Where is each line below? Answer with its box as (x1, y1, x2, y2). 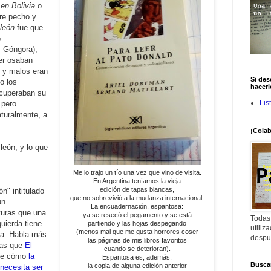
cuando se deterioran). (103, 244, 171, 252)
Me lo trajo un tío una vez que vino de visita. (73, 168, 201, 176)
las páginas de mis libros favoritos (87, 236, 187, 244)
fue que (15, 22, 43, 32)
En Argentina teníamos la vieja (93, 177, 181, 184)
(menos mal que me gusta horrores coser (76, 227, 198, 235)
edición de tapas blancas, (100, 185, 174, 193)
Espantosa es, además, (102, 253, 172, 261)
